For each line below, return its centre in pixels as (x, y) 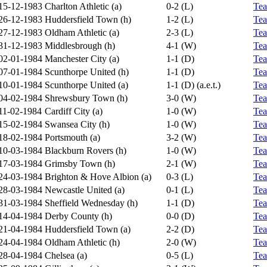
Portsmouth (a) (72, 137)
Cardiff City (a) (74, 111)
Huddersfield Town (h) (88, 19)
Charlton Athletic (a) (83, 6)
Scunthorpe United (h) (87, 72)
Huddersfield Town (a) (88, 229)
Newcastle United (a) (85, 190)
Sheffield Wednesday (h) (91, 203)
